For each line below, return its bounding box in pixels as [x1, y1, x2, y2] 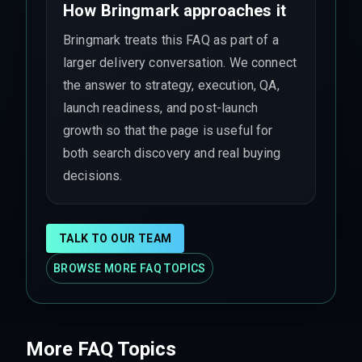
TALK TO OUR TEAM [59, 231, 172, 245]
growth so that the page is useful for [63, 122, 273, 138]
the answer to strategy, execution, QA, [63, 77, 280, 93]
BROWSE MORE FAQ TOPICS [53, 261, 206, 275]
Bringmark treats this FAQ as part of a [63, 32, 279, 48]
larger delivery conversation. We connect [63, 54, 297, 70]
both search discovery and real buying [63, 145, 281, 161]
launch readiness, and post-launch [63, 99, 258, 116]
